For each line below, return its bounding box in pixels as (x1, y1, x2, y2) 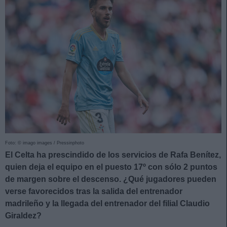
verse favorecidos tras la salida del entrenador (5, 186, 182, 196)
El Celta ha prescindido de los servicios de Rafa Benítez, (5, 150, 221, 159)
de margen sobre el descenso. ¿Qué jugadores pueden (5, 174, 216, 183)
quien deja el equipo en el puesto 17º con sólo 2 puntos (5, 162, 217, 171)
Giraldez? (5, 211, 42, 220)
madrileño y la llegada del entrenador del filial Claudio (5, 199, 210, 208)
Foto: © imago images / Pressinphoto (5, 140, 84, 145)
